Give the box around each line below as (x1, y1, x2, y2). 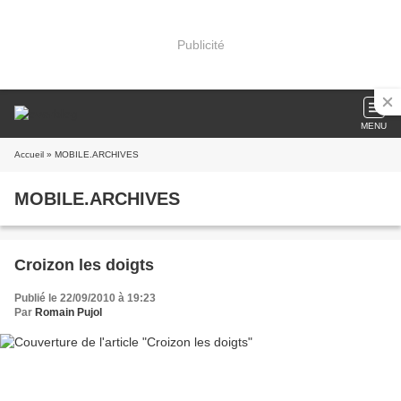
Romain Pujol (35, 306, 102, 319)
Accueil (14, 149, 44, 159)
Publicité (176, 37, 225, 52)
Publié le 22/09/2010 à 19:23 (14, 292, 156, 304)
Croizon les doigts (14, 256, 154, 274)
